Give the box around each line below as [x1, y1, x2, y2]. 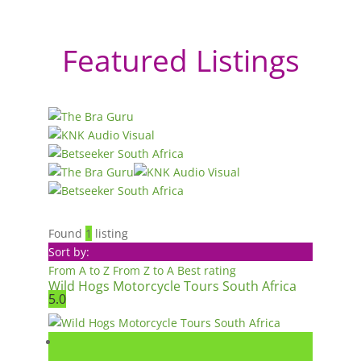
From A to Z [48, 262, 113, 278]
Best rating [177, 262, 236, 278]
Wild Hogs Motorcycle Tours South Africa [48, 276, 297, 295]
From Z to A [113, 262, 177, 278]
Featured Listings [61, 39, 300, 81]
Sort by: [48, 243, 89, 259]
